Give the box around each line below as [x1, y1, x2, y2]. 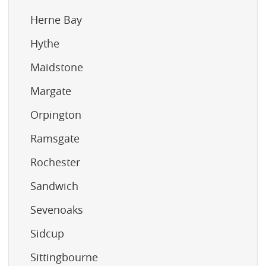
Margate [30, 83, 71, 98]
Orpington [30, 107, 81, 122]
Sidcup [30, 226, 64, 240]
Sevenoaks [30, 202, 83, 217]
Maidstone [30, 59, 83, 74]
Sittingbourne [30, 249, 98, 264]
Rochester [30, 154, 80, 169]
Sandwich [30, 178, 78, 193]
